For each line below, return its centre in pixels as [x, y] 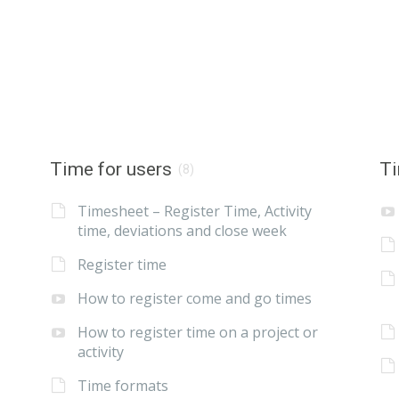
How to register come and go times [194, 299]
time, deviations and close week [182, 231]
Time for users [110, 169]
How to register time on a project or [197, 333]
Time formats [122, 386]
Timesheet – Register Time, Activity [194, 212]
